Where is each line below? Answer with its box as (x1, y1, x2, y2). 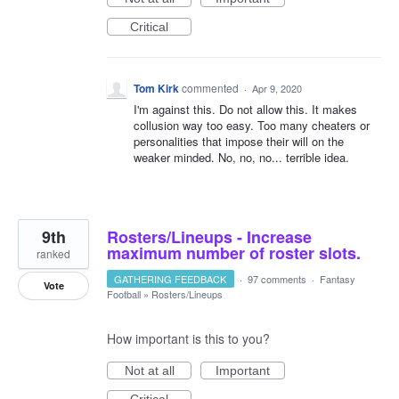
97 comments (247, 272, 306, 286)
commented (182, 80, 241, 95)
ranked (37, 246, 70, 261)
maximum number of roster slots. (107, 241, 361, 265)
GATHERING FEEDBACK (114, 272, 227, 286)
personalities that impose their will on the (134, 133, 344, 150)
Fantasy (319, 272, 355, 286)
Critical (130, 20, 168, 34)
